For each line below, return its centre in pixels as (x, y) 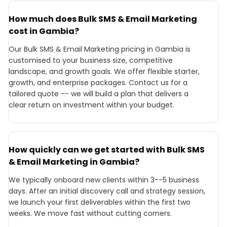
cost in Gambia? (44, 31)
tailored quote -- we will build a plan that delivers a (99, 94)
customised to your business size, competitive (91, 60)
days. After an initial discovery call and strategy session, (107, 191)
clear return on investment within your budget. (91, 105)
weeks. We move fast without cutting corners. (90, 213)
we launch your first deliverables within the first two (100, 202)
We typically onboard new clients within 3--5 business (104, 180)
